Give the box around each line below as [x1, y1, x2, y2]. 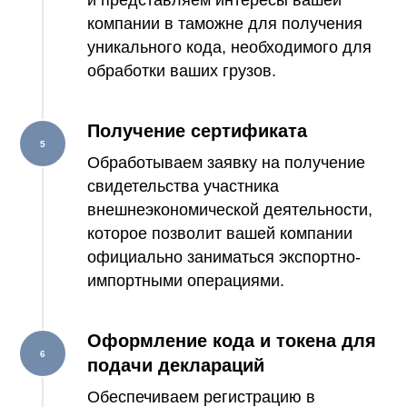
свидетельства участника [87, 177, 279, 195]
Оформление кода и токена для [87, 331, 376, 351]
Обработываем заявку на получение [87, 154, 365, 172]
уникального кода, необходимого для [87, 38, 372, 56]
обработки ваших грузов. [87, 62, 276, 80]
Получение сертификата [87, 121, 307, 141]
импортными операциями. [87, 272, 284, 290]
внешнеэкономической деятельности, [87, 201, 372, 219]
